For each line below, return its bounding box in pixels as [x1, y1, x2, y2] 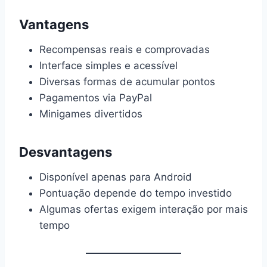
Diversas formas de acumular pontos [39, 76, 215, 88]
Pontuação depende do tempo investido [39, 187, 232, 199]
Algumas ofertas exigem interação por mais [39, 203, 248, 215]
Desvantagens [19, 144, 112, 160]
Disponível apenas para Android [39, 171, 192, 183]
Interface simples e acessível [39, 60, 178, 72]
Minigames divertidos [39, 108, 142, 120]
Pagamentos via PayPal [39, 92, 152, 104]
